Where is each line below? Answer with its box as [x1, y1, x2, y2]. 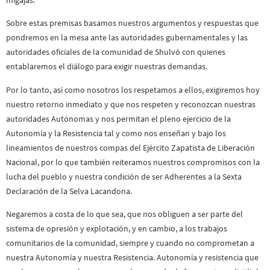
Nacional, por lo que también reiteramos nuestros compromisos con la [6, 156, 260, 168]
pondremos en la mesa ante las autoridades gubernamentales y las [6, 32, 248, 43]
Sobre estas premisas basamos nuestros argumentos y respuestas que [6, 17, 259, 29]
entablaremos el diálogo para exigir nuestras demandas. [6, 61, 207, 72]
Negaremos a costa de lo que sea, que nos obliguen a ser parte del [6, 209, 243, 220]
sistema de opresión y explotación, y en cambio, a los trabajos [6, 223, 227, 234]
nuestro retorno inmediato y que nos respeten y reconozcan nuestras [6, 98, 256, 110]
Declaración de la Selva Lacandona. [6, 185, 132, 196]
